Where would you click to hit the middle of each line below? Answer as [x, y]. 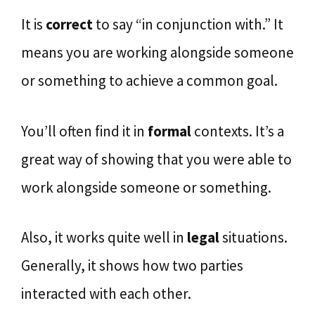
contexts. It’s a [238, 131]
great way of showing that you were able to [156, 159]
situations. [253, 237]
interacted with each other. [106, 294]
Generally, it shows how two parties [132, 265]
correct [69, 24]
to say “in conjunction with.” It [188, 24]
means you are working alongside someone [157, 52]
